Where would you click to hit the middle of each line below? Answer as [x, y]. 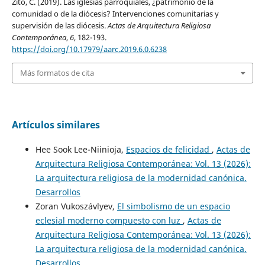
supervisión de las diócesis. [59, 26]
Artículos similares [56, 125]
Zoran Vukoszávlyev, [76, 206]
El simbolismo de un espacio [173, 206]
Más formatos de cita [57, 73]
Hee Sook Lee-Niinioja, [80, 149]
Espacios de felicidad [169, 149]
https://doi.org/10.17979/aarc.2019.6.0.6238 [89, 49]
